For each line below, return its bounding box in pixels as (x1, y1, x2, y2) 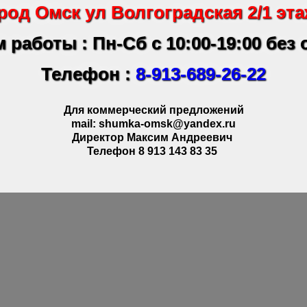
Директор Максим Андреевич (72, 131, 235, 143)
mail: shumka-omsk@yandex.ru (71, 117, 236, 130)
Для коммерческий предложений (63, 103, 244, 116)
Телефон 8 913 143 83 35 (87, 145, 220, 157)
